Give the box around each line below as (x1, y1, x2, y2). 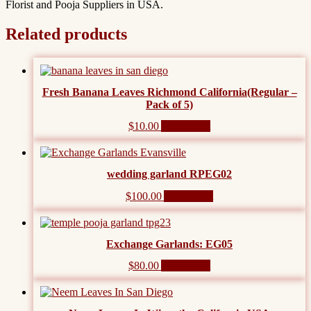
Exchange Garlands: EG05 (106, 237, 233, 250)
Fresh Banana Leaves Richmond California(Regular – (42, 85, 297, 98)
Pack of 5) (146, 98, 193, 110)
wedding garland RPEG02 (107, 168, 232, 180)
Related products (6, 24, 127, 43)
